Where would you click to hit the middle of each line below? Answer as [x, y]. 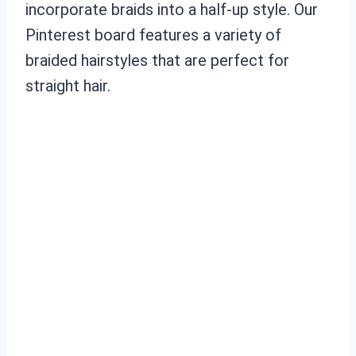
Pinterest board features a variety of [153, 35]
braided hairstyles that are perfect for [157, 60]
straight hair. [68, 85]
